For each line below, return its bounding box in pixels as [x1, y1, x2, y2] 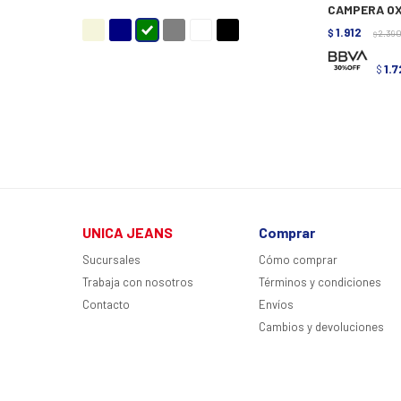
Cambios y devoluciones [259, 320, 385, 335]
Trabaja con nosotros [82, 275, 193, 290]
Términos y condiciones [259, 275, 382, 290]
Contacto [82, 297, 130, 312]
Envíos [259, 297, 294, 312]
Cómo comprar [259, 252, 338, 268]
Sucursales [82, 252, 141, 268]
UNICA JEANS [82, 224, 173, 242]
